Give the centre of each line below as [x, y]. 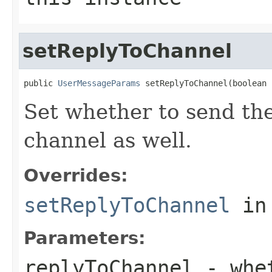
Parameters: [85, 238]
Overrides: [76, 175]
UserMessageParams [99, 83]
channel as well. [108, 140]
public [41, 83]
